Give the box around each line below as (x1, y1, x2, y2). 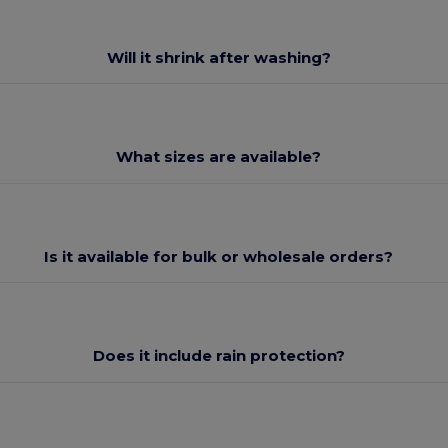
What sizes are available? (116, 147, 322, 167)
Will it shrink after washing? (106, 47, 331, 67)
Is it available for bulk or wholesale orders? (44, 246, 394, 266)
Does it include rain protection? (92, 346, 345, 366)
